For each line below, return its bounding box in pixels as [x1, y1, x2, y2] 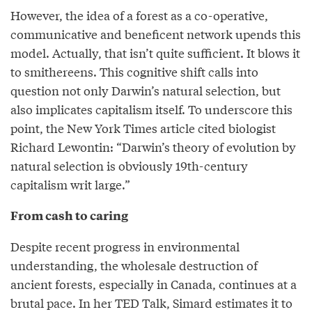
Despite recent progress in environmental [10, 237, 240, 256]
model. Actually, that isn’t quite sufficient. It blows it [10, 44, 300, 62]
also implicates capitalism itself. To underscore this [10, 100, 292, 118]
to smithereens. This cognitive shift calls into [10, 63, 258, 81]
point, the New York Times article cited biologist [10, 119, 276, 137]
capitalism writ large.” [10, 175, 130, 194]
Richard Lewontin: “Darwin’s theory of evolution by [10, 138, 296, 156]
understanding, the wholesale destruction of [10, 256, 258, 274]
